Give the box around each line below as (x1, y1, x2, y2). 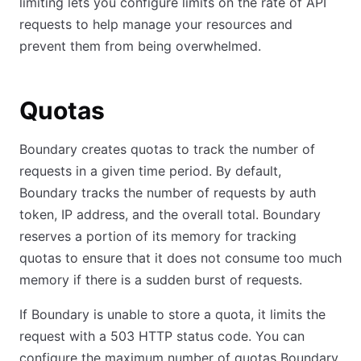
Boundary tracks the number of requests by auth (19, 185, 316, 201)
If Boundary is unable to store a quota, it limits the (19, 306, 326, 322)
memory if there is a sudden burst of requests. (19, 272, 302, 288)
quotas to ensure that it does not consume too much (19, 250, 342, 266)
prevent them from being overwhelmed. (19, 38, 261, 54)
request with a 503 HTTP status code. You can (19, 328, 305, 344)
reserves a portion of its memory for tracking (19, 228, 297, 244)
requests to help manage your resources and (19, 16, 293, 32)
